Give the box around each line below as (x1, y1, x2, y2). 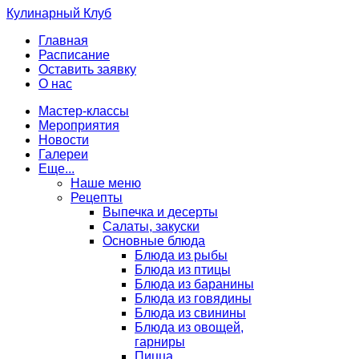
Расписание (38, 48, 110, 62)
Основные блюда (103, 234, 205, 248)
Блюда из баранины (135, 277, 254, 291)
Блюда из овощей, (135, 321, 244, 334)
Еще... (38, 162, 75, 175)
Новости (38, 133, 89, 147)
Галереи (38, 147, 88, 161)
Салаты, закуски (103, 220, 200, 233)
